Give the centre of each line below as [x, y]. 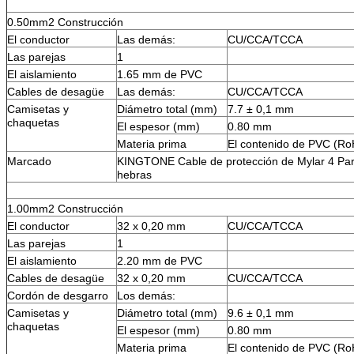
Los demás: [146, 295]
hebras [134, 174]
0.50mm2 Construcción [65, 22]
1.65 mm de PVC [160, 74]
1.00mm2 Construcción [65, 208]
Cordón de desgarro [58, 295]
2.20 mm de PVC [160, 260]
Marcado [29, 161]
